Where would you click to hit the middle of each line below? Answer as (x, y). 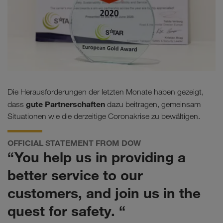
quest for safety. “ (66, 211)
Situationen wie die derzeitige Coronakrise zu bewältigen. (104, 116)
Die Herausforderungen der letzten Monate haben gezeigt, (106, 92)
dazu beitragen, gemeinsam (153, 104)
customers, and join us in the (104, 193)
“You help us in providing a (97, 157)
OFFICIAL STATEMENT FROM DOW (74, 143)
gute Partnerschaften (65, 104)
